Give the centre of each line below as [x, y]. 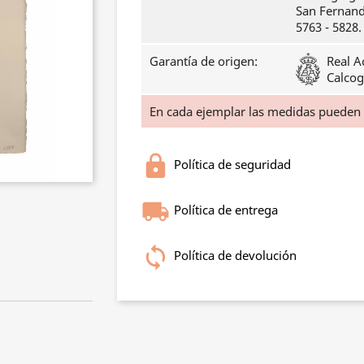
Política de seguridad [232, 164]
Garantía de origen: [204, 61]
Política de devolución [235, 255]
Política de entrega [226, 209]
